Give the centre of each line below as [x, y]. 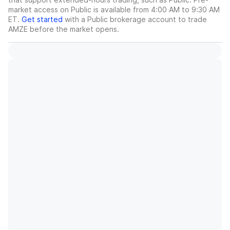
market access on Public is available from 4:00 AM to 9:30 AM [114, 10]
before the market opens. [73, 29]
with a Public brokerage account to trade [135, 20]
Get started [42, 20]
